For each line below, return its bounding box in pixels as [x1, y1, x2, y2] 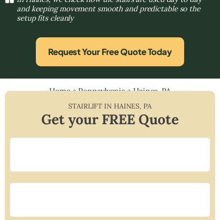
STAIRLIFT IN [68, 101, 114, 110]
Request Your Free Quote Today [48, 46, 172, 57]
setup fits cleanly [17, 13, 74, 23]
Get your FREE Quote [41, 110, 179, 128]
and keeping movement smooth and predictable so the [17, 3, 200, 13]
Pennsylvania [78, 85, 126, 96]
